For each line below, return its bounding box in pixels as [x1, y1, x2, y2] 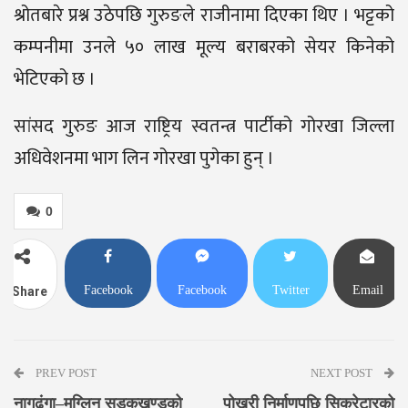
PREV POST [33, 366, 97, 381]
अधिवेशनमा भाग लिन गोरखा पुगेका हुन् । [14, 143, 274, 175]
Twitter [271, 283, 310, 298]
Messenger [175, 318, 229, 332]
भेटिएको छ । [14, 64, 96, 96]
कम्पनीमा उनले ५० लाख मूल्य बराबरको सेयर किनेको [14, 32, 394, 64]
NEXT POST [311, 366, 375, 381]
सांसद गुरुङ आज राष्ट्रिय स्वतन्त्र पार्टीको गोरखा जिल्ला [14, 111, 394, 143]
